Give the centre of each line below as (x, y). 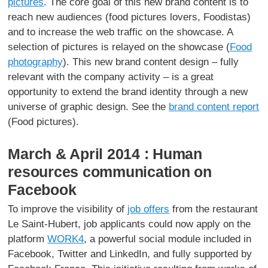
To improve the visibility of (68, 209)
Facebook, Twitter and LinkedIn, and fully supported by (130, 254)
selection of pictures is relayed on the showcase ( (119, 47)
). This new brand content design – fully (151, 62)
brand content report (214, 106)
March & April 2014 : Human (105, 153)
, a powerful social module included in (168, 239)
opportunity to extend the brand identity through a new (128, 92)
